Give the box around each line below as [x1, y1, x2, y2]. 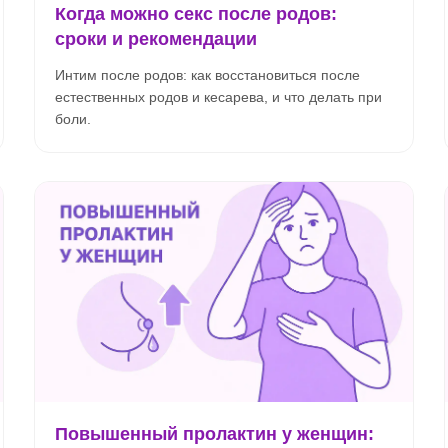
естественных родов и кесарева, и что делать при [55, 89, 382, 105]
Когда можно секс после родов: [55, 4, 337, 24]
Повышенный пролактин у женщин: [55, 424, 374, 444]
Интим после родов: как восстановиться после [55, 67, 360, 83]
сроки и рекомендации [55, 29, 257, 49]
